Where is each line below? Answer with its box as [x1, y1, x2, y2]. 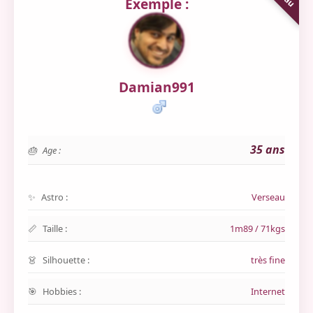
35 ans [250, 142, 285, 157]
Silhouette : [43, 254, 89, 266]
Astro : [41, 191, 68, 203]
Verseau [252, 191, 285, 203]
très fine [251, 254, 285, 266]
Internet [251, 285, 285, 298]
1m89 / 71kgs [230, 222, 285, 235]
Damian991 [118, 78, 195, 96]
